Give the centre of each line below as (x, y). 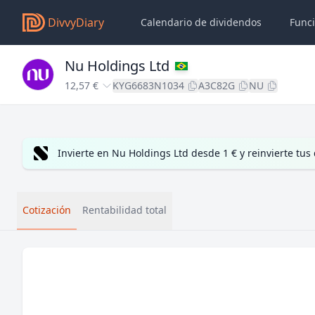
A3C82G (217, 85)
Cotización (47, 210)
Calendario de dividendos (201, 22)
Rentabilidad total (124, 210)
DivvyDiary (76, 22)
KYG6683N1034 (148, 85)
